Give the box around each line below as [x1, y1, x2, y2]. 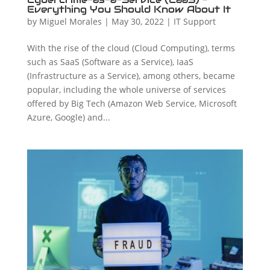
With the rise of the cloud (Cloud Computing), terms [27, 42, 235, 54]
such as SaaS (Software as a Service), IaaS [27, 55, 193, 67]
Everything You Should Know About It [27, 2, 231, 16]
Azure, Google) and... [27, 111, 110, 123]
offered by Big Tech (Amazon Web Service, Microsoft [27, 97, 237, 109]
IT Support [173, 15, 216, 27]
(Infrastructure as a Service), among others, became [27, 69, 235, 81]
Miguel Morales [39, 15, 102, 27]
